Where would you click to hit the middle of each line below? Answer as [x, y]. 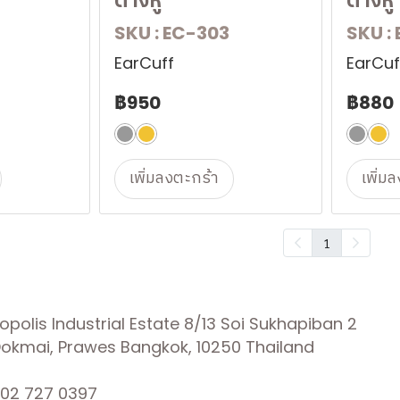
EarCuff [144, 63]
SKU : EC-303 [172, 33]
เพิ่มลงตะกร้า [174, 179]
